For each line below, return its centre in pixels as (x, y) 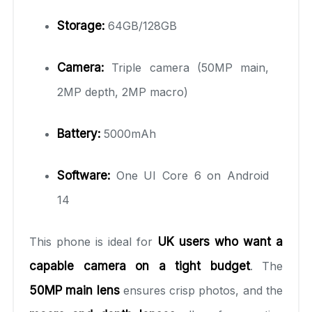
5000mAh (128, 133)
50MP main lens (75, 290)
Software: (84, 175)
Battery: (79, 133)
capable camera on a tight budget (140, 266)
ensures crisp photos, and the (201, 290)
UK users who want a (220, 241)
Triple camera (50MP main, (186, 67)
